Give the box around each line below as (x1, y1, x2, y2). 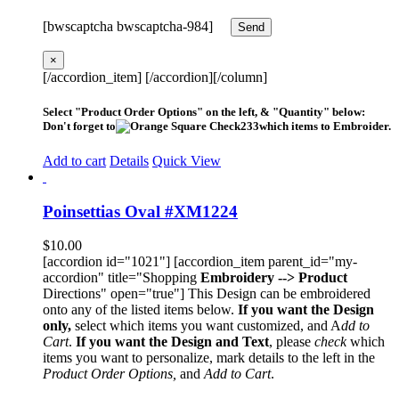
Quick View (152, 153, 221, 168)
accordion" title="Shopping (43, 270, 200, 286)
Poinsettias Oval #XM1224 (43, 201, 238, 221)
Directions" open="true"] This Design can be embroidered (43, 286, 370, 302)
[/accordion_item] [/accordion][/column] (43, 69, 267, 85)
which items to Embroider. (259, 118, 391, 133)
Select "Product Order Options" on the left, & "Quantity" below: (43, 104, 365, 118)
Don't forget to (43, 118, 116, 133)
